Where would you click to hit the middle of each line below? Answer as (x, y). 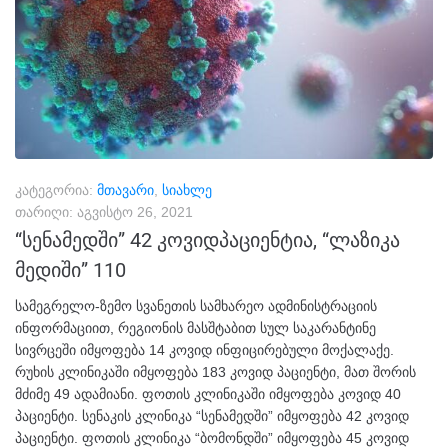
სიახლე (187, 189)
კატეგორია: (56, 189)
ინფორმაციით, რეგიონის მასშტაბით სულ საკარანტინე (195, 327)
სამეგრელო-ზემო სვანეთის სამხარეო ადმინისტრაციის (196, 305)
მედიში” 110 (70, 269)
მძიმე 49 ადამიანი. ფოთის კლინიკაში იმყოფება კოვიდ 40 (208, 393)
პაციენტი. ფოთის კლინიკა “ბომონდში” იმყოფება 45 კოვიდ (212, 437)
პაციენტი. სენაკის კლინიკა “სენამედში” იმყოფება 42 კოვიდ (212, 415)
